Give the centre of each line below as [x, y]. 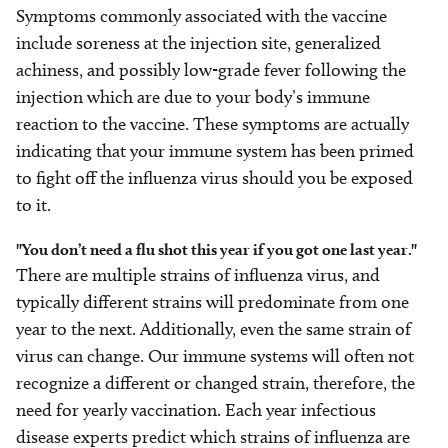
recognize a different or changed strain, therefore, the [215, 383]
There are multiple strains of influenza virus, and [198, 275]
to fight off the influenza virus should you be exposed [214, 178]
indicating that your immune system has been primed [215, 151]
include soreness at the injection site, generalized [198, 43]
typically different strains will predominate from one [212, 302]
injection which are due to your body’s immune [193, 97]
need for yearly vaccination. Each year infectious [196, 410]
